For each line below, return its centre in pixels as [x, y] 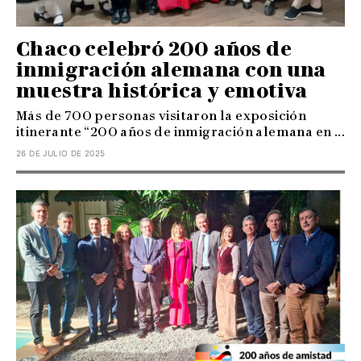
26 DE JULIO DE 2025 [61, 153]
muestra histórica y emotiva [162, 90]
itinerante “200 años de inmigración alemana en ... [180, 131]
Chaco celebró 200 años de [154, 48]
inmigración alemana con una [171, 69]
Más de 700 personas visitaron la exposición [162, 115]
